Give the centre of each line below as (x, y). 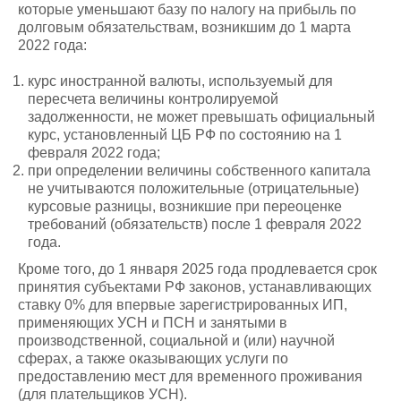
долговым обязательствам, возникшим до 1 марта (184, 27)
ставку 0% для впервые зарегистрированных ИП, (183, 305)
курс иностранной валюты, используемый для (181, 81)
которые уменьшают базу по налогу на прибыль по (187, 9)
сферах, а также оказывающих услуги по (153, 358)
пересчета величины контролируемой (154, 99)
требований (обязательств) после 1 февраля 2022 (195, 224)
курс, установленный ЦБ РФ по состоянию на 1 (185, 135)
